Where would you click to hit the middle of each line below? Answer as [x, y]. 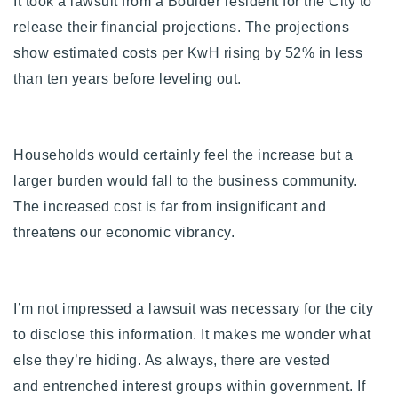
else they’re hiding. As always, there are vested [171, 360]
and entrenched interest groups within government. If [189, 386]
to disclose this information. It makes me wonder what [192, 334]
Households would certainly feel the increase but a [183, 155]
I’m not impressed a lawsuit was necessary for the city [193, 308]
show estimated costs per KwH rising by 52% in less [188, 52]
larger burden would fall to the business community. [186, 180]
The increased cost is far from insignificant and [170, 206]
